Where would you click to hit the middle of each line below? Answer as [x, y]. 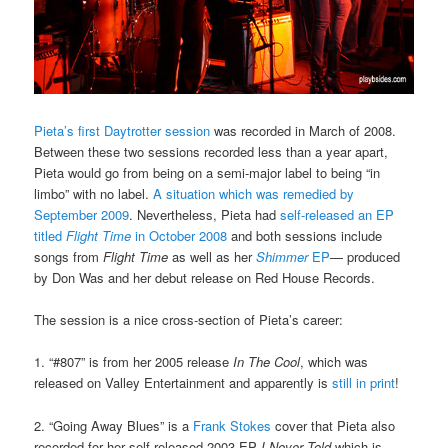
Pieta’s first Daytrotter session [122, 131]
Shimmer [284, 257]
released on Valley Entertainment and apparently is [181, 383]
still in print [362, 383]
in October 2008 [179, 236]
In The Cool [267, 362]
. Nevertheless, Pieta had [205, 215]
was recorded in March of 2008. [303, 131]
